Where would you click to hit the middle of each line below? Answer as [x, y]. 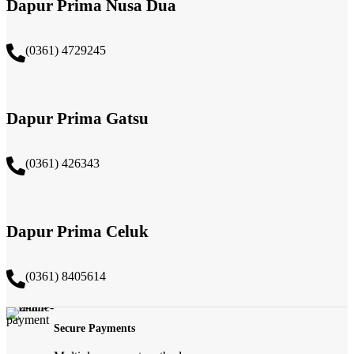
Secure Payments [94, 328]
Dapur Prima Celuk [77, 231]
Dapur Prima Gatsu [77, 118]
